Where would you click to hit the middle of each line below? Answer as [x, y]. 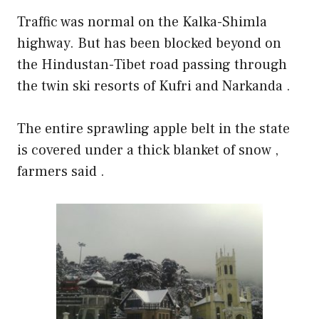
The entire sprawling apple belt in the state [153, 129]
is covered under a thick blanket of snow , [148, 150]
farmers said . [61, 172]
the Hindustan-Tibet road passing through [152, 65]
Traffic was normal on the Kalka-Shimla [142, 22]
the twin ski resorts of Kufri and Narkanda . [154, 86]
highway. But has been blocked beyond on [149, 43]
